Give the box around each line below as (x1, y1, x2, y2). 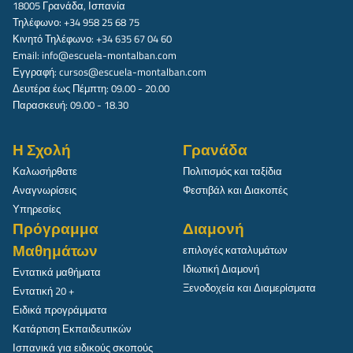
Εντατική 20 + (13, 282, 74, 299)
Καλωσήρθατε (13, 162, 77, 179)
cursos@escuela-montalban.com (59, 63, 206, 80)
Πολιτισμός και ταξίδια (183, 162, 282, 179)
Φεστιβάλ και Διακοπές (183, 181, 288, 198)
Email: (13, 46, 42, 63)
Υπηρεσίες (13, 200, 61, 217)
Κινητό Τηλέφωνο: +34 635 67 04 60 (13, 30, 172, 46)
